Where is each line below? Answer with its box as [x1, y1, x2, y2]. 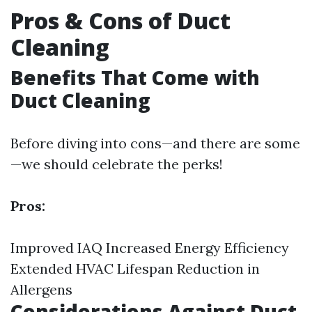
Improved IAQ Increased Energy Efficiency [10, 239, 289, 257]
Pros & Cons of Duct [10, 6, 231, 36]
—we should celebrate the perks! [10, 155, 223, 173]
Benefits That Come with [10, 64, 260, 91]
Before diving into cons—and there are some [10, 134, 300, 153]
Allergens [10, 281, 72, 299]
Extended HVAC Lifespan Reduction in [10, 260, 260, 278]
